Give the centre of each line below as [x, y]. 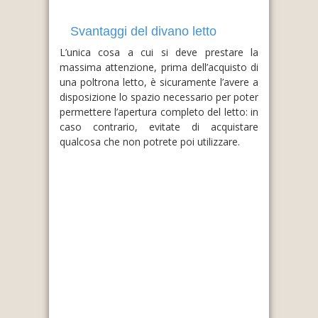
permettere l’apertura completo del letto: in [159, 112]
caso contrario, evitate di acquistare [159, 127]
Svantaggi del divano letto [143, 31]
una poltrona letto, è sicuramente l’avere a [159, 82]
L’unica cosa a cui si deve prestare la [159, 52]
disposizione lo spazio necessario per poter [159, 97]
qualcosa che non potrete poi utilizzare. [150, 142]
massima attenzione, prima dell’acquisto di [159, 67]
